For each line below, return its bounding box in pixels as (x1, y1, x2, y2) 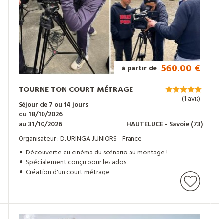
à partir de (121, 63, 159, 75)
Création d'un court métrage (26, 167, 110, 178)
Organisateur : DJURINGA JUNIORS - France (19, 133, 142, 145)
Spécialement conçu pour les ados (26, 157, 127, 169)
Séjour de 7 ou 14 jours (19, 99, 89, 111)
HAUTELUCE (126, 119, 165, 131)
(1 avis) (181, 93, 200, 105)
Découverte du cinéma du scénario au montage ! (26, 147, 168, 159)
